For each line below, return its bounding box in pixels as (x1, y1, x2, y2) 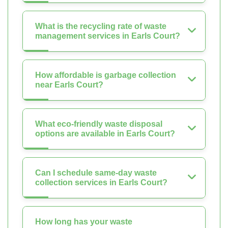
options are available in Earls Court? (35, 129, 175, 138)
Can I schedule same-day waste (35, 168, 157, 178)
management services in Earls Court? (35, 32, 180, 41)
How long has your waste (35, 217, 132, 226)
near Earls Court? (35, 80, 103, 90)
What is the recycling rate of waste (35, 22, 166, 31)
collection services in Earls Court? (35, 178, 167, 187)
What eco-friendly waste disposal (35, 120, 162, 129)
